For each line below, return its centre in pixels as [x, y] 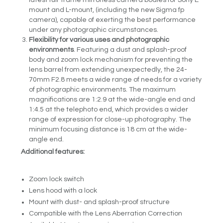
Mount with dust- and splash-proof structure [100, 202]
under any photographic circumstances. [94, 30]
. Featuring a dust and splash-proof [130, 50]
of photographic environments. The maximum [103, 89]
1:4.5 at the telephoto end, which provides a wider [109, 109]
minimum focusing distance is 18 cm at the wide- [108, 129]
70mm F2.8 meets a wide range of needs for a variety [115, 79]
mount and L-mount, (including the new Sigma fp [107, 10]
